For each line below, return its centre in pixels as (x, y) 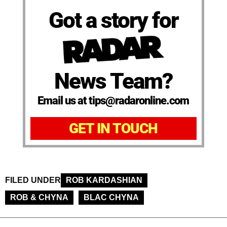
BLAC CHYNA (111, 198)
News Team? (113, 81)
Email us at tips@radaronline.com (113, 101)
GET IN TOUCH (113, 129)
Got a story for (113, 20)
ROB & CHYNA (39, 198)
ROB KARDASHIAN (104, 180)
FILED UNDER (33, 180)
